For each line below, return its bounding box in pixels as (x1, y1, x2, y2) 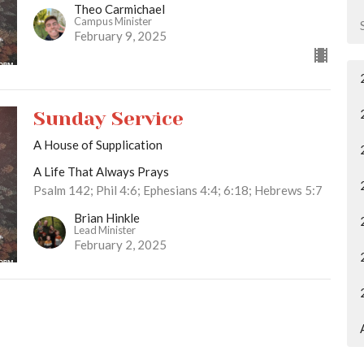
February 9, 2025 (73, 28, 167, 44)
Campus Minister (73, 15, 152, 28)
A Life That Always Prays (32, 164, 169, 180)
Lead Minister (73, 223, 136, 236)
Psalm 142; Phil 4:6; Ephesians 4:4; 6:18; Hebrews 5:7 (32, 183, 323, 198)
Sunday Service (32, 107, 184, 131)
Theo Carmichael (73, 2, 165, 17)
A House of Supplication (32, 137, 162, 153)
